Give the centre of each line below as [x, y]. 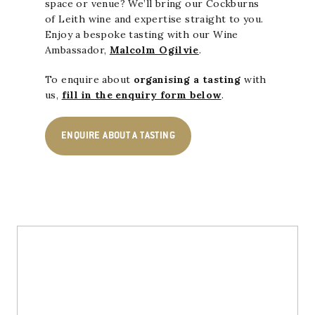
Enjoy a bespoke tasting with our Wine [142, 35]
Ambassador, [77, 50]
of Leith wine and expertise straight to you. [154, 19]
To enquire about [89, 80]
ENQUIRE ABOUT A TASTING [118, 136]
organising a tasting [187, 80]
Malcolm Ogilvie [154, 50]
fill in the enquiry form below [141, 95]
